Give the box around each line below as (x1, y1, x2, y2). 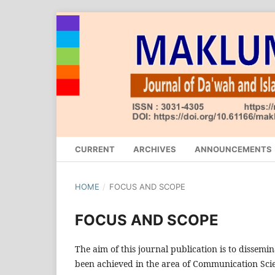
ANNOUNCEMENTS (195, 144, 272, 155)
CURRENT (75, 144, 115, 155)
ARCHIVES (133, 144, 176, 155)
